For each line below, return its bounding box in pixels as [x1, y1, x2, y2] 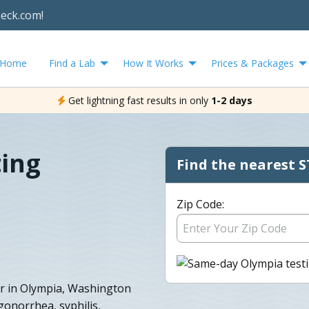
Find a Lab [49, 56, 95, 70]
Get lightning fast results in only [68, 93, 208, 107]
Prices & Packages [211, 56, 294, 70]
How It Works [123, 56, 183, 70]
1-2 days [210, 93, 252, 107]
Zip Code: [177, 196, 224, 212]
